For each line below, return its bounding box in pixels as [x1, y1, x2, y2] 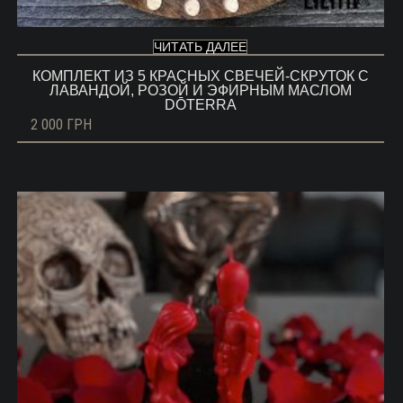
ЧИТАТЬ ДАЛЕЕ [154, 40, 247, 55]
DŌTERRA [164, 97, 237, 113]
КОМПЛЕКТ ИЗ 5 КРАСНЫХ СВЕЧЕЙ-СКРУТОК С [31, 68, 369, 85]
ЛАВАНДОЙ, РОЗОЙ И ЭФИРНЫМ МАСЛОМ [49, 83, 352, 99]
